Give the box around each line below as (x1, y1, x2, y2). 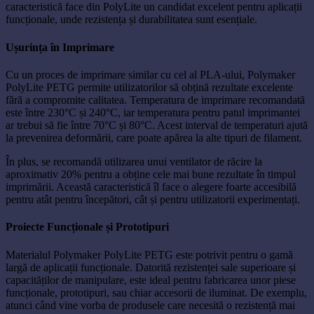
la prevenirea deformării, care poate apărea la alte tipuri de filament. (6, 131, 302, 144)
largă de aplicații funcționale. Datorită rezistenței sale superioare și (6, 261, 296, 273)
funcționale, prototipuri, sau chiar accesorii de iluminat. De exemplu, (6, 286, 307, 299)
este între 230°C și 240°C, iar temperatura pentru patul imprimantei (6, 106, 300, 118)
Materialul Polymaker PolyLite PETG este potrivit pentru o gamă (6, 248, 293, 261)
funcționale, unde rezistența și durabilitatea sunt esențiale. (6, 13, 257, 26)
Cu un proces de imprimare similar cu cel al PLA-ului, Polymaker (6, 68, 295, 81)
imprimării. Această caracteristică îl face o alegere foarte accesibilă (6, 180, 296, 193)
